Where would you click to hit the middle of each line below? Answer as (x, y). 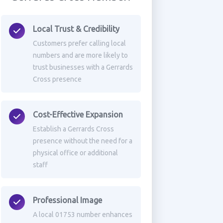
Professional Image (67, 200)
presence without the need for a (82, 141)
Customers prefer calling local (79, 43)
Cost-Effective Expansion (78, 114)
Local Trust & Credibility (76, 29)
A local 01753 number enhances (82, 215)
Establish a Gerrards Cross (73, 129)
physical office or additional (75, 153)
